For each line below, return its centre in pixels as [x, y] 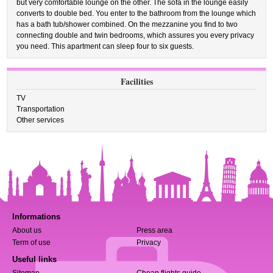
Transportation [41, 109]
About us [27, 230]
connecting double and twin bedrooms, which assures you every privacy [136, 35]
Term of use [31, 243]
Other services [41, 120]
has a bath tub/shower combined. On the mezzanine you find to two [127, 24]
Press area [154, 230]
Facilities [136, 81]
